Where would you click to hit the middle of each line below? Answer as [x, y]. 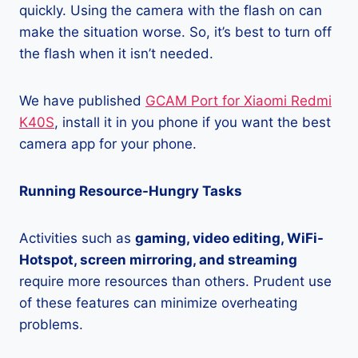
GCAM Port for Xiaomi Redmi [239, 101]
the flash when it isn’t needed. [116, 54]
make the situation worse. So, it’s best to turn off [175, 32]
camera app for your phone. [108, 144]
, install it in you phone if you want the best [193, 123]
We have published [82, 101]
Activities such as [77, 239]
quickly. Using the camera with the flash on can [171, 11]
